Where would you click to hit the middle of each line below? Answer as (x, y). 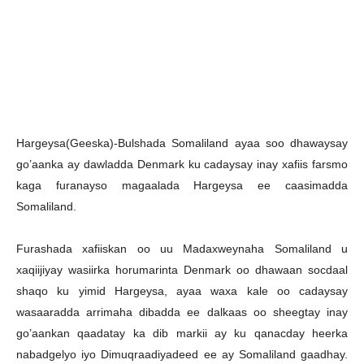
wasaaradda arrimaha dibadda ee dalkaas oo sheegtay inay (182, 312)
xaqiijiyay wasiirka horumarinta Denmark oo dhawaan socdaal (182, 270)
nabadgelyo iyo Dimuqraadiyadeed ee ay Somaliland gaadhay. (182, 354)
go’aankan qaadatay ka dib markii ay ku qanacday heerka (182, 333)
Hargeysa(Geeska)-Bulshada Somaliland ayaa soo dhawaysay (182, 143)
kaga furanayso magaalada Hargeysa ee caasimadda (182, 185)
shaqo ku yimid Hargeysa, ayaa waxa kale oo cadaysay (182, 291)
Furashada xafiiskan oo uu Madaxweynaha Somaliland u (182, 249)
